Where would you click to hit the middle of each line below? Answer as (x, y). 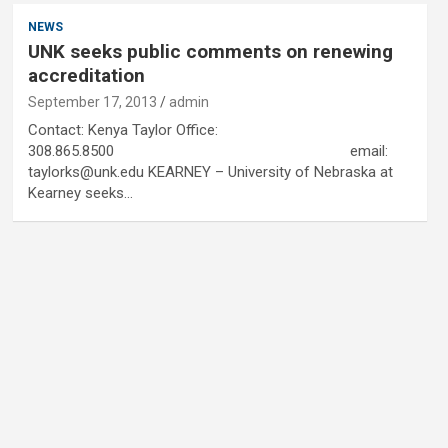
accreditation (86, 75)
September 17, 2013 (92, 102)
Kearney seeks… (80, 193)
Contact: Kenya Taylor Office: (122, 130)
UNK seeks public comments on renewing (210, 51)
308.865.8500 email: (207, 151)
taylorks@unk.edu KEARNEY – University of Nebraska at (210, 172)
